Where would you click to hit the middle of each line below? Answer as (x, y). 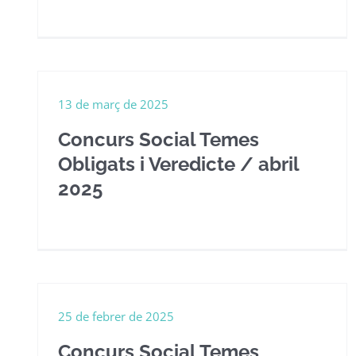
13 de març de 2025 (113, 104)
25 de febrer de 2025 (116, 316)
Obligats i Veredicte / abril (178, 164)
